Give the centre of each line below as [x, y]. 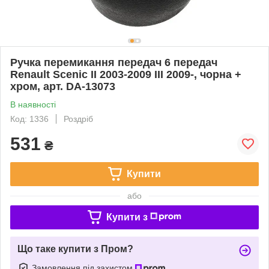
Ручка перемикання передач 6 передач [114, 62]
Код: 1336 [29, 119]
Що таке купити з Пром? [75, 249]
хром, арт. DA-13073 [63, 86]
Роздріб [78, 119]
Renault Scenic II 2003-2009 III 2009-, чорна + [126, 74]
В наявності [33, 104]
